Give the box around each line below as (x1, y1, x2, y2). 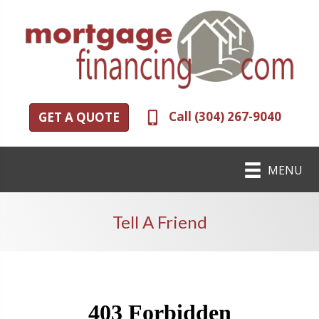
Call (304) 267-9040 (169, 108, 281, 125)
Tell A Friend (112, 211, 207, 233)
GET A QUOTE (38, 109, 120, 126)
